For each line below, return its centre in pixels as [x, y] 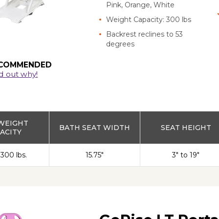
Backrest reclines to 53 [145, 34]
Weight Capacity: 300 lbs [149, 19]
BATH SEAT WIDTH [95, 127]
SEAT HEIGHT [186, 127]
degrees [120, 44]
